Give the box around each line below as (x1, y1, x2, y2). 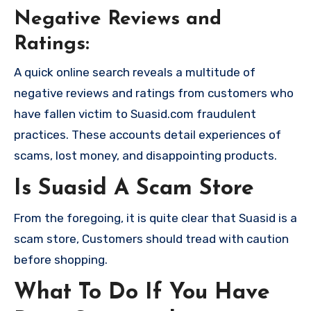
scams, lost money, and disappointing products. (14, 148, 277, 162)
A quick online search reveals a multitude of (14, 65, 255, 79)
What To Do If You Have (14, 282, 270, 305)
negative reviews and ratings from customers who (14, 85, 294, 100)
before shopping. (14, 253, 108, 267)
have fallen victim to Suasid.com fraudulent (14, 106, 256, 121)
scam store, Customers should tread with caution (14, 232, 289, 246)
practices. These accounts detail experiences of (14, 127, 281, 142)
